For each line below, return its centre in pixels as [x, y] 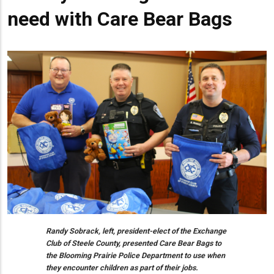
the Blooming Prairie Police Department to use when [135, 255]
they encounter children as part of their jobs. [122, 267]
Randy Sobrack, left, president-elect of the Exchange [136, 231]
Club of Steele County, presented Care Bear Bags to [134, 243]
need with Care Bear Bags [120, 19]
